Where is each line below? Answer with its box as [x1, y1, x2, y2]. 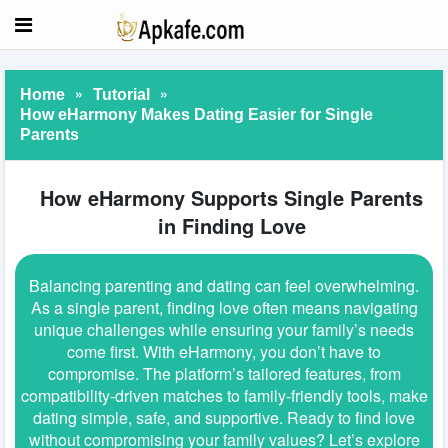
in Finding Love [157, 211, 306, 241]
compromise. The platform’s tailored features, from [47, 361, 401, 385]
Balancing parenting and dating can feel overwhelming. [29, 273, 419, 297]
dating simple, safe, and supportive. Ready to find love [33, 405, 415, 429]
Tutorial [93, 86, 150, 103]
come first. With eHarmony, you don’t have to [67, 339, 381, 363]
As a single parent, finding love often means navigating [30, 295, 418, 319]
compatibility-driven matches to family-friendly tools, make [20, 383, 428, 407]
